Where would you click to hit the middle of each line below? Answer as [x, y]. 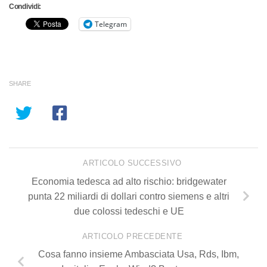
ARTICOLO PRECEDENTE [133, 237]
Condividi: [25, 6]
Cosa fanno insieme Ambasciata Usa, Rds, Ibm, [138, 254]
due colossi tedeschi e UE [129, 211]
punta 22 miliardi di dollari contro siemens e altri [129, 196]
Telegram [111, 24]
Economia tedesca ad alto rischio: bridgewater [129, 181]
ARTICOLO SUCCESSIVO [133, 163]
